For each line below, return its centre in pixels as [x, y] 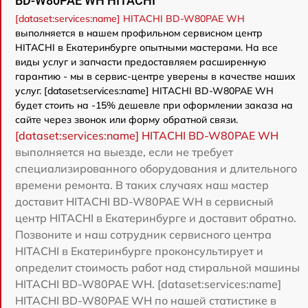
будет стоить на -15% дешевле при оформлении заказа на [154, 105]
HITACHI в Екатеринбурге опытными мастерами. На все [146, 47]
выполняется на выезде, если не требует [124, 152]
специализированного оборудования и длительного [156, 168]
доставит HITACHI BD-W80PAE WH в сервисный [144, 201]
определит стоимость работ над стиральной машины [157, 267]
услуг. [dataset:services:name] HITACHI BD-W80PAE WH [144, 90]
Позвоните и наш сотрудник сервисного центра [143, 234]
